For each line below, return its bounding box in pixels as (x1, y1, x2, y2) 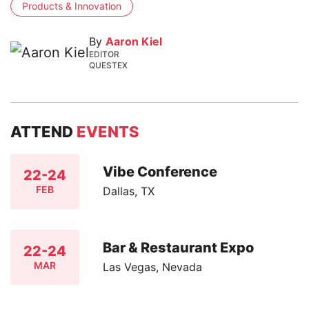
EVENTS (77, 122, 139, 141)
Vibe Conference (103, 163, 218, 181)
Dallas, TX (103, 184, 155, 199)
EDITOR (89, 48, 119, 59)
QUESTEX (89, 59, 128, 70)
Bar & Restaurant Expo (103, 239, 255, 257)
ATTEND (10, 122, 77, 141)
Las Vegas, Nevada (103, 260, 203, 275)
